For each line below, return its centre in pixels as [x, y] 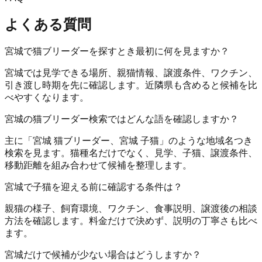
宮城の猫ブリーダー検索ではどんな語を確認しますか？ [122, 119]
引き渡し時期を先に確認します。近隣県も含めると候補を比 [131, 85]
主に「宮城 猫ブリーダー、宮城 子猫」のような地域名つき [129, 140]
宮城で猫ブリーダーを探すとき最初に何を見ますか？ [117, 51]
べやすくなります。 [47, 97]
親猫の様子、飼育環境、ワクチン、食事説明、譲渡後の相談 [131, 208]
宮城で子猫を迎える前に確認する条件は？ [94, 187]
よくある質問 [48, 24]
